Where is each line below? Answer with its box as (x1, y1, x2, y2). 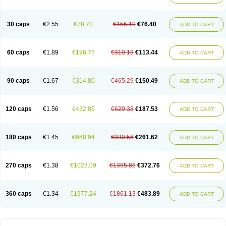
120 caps (5, 105, 32, 112)
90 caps (7, 77, 30, 84)
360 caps (5, 190, 32, 197)
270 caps (5, 162, 32, 169)
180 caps (5, 134, 32, 141)
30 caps (7, 21, 30, 28)
